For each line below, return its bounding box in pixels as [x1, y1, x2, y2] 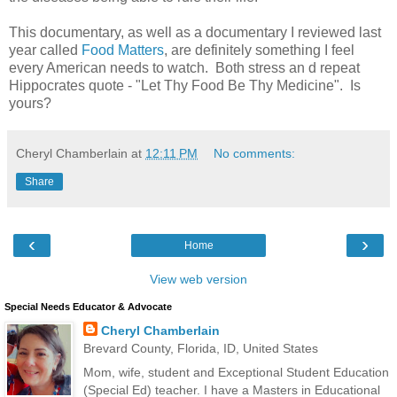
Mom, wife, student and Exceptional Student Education [82, 365, 389, 380]
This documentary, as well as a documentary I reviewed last [9, 25, 381, 41]
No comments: [214, 146, 296, 161]
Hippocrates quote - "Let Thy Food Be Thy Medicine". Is [9, 78, 361, 94]
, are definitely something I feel [164, 43, 354, 58]
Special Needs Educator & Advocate [4, 301, 172, 313]
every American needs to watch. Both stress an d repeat [9, 60, 360, 76]
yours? [9, 96, 51, 112]
